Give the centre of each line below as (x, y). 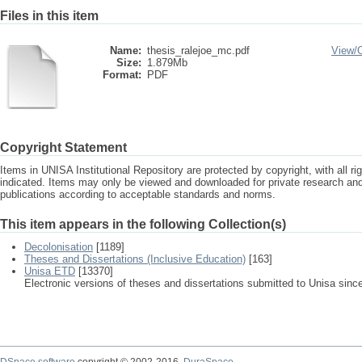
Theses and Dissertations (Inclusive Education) (135, 259)
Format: (122, 75)
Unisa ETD (50, 271)
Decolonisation (59, 247)
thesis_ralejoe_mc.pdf (198, 51)
